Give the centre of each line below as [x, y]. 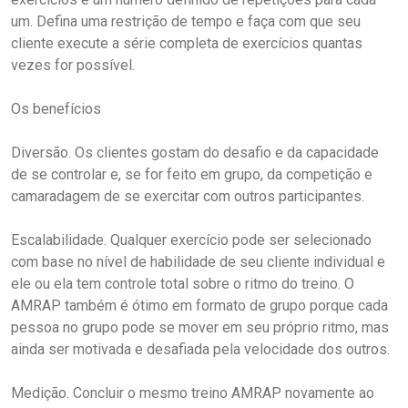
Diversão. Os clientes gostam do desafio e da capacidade [195, 152]
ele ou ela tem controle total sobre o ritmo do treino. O [183, 283]
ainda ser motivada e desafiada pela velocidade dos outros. [200, 349]
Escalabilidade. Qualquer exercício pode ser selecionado [191, 240]
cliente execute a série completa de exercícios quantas [187, 43]
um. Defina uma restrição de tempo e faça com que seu [186, 21]
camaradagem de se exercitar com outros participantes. [188, 196]
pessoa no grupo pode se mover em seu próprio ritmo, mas [200, 327]
